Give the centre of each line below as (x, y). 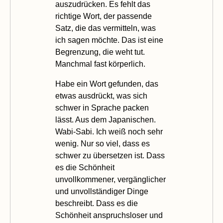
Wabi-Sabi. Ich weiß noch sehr (109, 132)
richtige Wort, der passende (104, 16)
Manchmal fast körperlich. (100, 64)
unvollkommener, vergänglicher (111, 179)
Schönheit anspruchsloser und (109, 215)
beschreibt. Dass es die (97, 203)
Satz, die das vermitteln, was (106, 28)
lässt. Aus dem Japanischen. (106, 120)
